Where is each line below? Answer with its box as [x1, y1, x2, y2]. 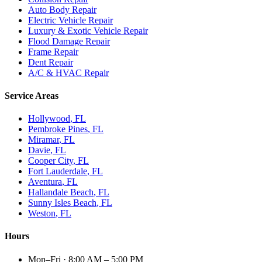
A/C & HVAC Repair [28, 67, 109, 78]
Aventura [28, 177, 62, 187]
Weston [28, 208, 56, 219]
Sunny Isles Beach [28, 198, 96, 208]
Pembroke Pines [28, 124, 88, 135]
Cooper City [28, 156, 73, 166]
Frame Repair [28, 46, 78, 57]
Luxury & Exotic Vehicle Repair [28, 25, 148, 36]
